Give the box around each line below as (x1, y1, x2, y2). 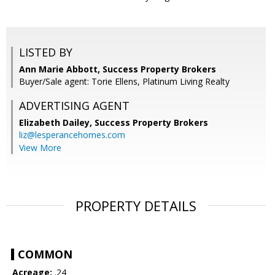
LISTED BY (19, 45, 72, 60)
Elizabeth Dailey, (19, 117, 95, 129)
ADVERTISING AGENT (19, 98, 130, 114)
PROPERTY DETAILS (76, 196, 196, 215)
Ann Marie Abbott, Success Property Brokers (19, 63, 216, 76)
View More (19, 142, 61, 154)
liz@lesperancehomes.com (19, 129, 125, 141)
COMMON (18, 247, 72, 262)
